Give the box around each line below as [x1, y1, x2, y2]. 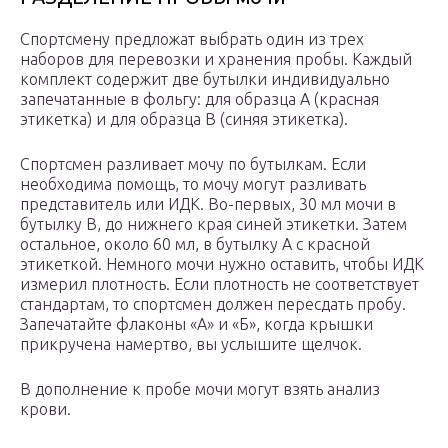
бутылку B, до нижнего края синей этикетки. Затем [20, 215, 407, 234]
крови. [20, 400, 71, 419]
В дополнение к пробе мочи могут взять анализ [20, 380, 380, 399]
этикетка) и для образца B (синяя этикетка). [20, 110, 348, 129]
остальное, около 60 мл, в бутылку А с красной [20, 235, 370, 254]
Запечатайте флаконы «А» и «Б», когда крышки [20, 315, 373, 334]
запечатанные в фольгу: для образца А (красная [20, 90, 379, 109]
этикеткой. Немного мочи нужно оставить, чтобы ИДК [20, 255, 424, 274]
